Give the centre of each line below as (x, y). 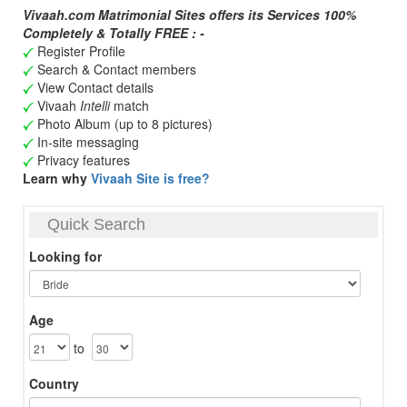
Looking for (65, 256)
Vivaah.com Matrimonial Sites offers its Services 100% (189, 15)
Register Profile (79, 51)
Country (54, 383)
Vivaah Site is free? (150, 178)
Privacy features (82, 160)
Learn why (57, 178)
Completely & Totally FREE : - (114, 33)
